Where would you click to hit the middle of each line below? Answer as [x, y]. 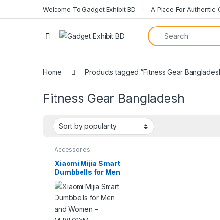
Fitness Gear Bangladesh [114, 98]
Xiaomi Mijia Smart [87, 163]
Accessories [72, 150]
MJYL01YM [73, 190]
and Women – [77, 181]
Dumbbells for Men [87, 172]
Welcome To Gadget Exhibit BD [89, 9]
